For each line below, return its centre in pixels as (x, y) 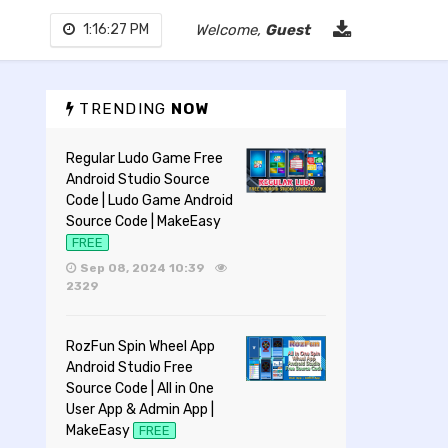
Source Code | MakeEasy (143, 221)
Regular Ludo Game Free (144, 158)
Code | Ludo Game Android (149, 200)
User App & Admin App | (140, 409)
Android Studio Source (138, 179)
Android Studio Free (129, 367)
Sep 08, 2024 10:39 (143, 267)
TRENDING (123, 109)
